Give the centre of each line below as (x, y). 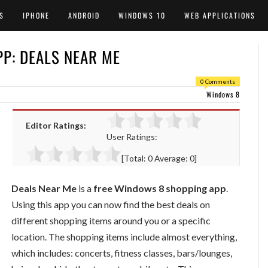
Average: (171, 158)
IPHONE (36, 15)
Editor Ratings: (56, 125)
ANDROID (84, 15)
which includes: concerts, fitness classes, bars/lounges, (122, 252)
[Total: (135, 158)
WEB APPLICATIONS (220, 15)
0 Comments (218, 81)
